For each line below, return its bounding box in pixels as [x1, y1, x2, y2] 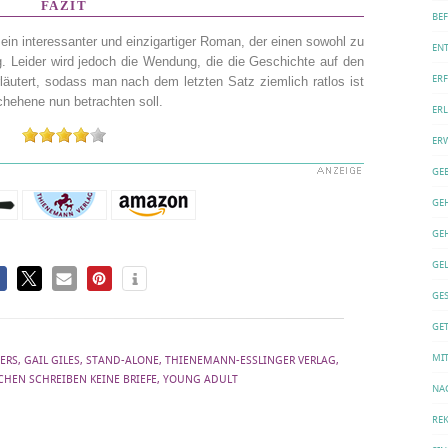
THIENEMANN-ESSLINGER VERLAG [164, 354, 336, 367]
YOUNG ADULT [163, 373, 238, 386]
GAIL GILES [23, 354, 80, 367]
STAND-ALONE [85, 354, 159, 367]
